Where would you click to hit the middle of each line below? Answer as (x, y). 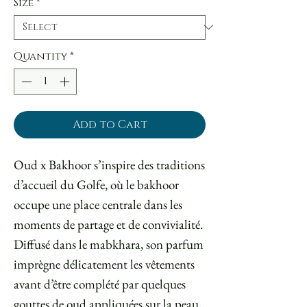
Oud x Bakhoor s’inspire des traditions (109, 165)
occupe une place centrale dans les (98, 205)
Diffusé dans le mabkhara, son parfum (109, 245)
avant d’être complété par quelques (100, 284)
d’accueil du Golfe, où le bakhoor (96, 185)
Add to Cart (110, 125)
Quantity (40, 56)
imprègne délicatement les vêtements (104, 265)
